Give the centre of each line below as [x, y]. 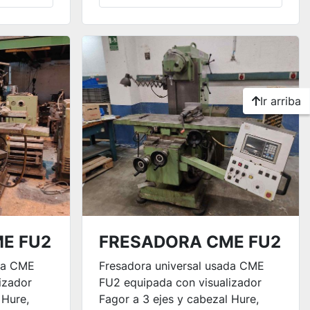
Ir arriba [281, 101]
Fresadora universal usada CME [181, 266]
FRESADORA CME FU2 [190, 242]
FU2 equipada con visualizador [180, 282]
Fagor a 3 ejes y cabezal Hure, [179, 299]
